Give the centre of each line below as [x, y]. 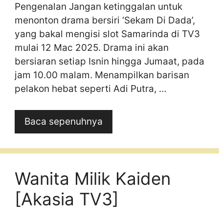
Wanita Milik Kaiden [93, 178]
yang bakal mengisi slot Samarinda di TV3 [107, 34]
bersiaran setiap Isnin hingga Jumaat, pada [109, 61]
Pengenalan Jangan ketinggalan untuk [99, 7]
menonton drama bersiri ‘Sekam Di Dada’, [105, 20]
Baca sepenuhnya [64, 121]
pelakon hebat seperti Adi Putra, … [91, 89]
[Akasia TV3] [67, 199]
